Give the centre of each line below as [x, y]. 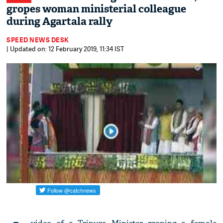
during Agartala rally [60, 21]
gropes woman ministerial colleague [97, 9]
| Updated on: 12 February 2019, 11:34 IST [65, 49]
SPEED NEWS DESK [38, 40]
